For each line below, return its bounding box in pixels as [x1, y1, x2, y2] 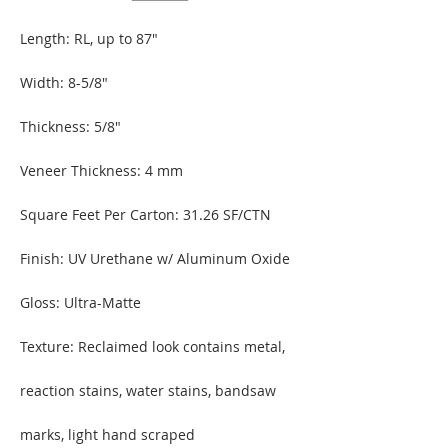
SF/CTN [219, 205, 271, 224]
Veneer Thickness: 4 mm [20, 161, 183, 180]
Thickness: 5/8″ [20, 117, 121, 136]
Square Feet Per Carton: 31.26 [20, 205, 219, 224]
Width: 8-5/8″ [20, 73, 108, 92]
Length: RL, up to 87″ [20, 29, 158, 48]
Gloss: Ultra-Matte [20, 293, 141, 312]
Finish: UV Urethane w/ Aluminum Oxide [20, 249, 290, 268]
